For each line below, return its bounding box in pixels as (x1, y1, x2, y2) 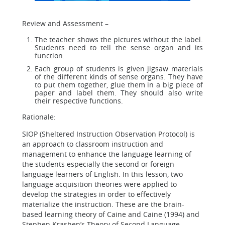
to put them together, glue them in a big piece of (35, 80, 203, 89)
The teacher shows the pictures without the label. (35, 35, 203, 44)
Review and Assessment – (22, 19, 108, 28)
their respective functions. (35, 96, 123, 105)
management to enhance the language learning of (22, 149, 191, 159)
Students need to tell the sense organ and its (35, 43, 203, 52)
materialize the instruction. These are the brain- (22, 199, 184, 209)
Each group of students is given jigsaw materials (35, 64, 203, 73)
